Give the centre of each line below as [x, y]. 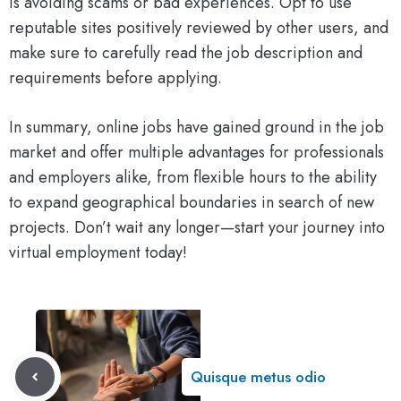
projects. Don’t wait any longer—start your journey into [197, 228]
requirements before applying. [115, 78]
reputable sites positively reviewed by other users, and [199, 28]
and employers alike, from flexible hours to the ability [193, 178]
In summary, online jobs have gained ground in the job [196, 128]
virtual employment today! [98, 253]
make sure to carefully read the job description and [186, 53]
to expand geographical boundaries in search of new [192, 203]
